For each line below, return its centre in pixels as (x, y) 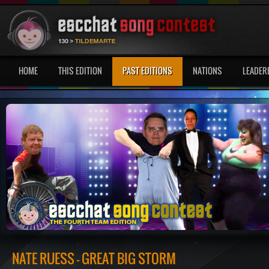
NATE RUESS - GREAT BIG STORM (94, 258)
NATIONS (207, 71)
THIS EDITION (80, 71)
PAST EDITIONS (147, 71)
